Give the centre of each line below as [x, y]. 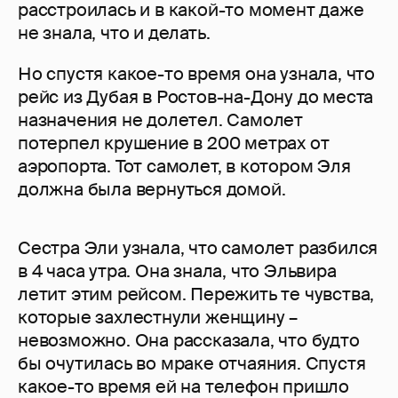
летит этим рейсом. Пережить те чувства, [196, 295]
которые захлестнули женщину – [158, 318]
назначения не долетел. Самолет [160, 120]
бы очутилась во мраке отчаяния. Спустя [192, 364]
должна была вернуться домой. [152, 190]
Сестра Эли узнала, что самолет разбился [198, 248]
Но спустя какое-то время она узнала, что [196, 74]
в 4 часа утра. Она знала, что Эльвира [177, 271]
